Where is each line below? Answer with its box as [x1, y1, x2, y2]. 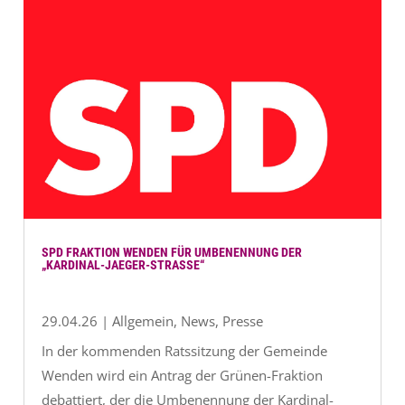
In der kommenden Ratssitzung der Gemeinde [42, 341, 328, 360]
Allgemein [112, 311, 174, 330]
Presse [222, 311, 264, 330]
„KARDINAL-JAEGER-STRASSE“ [42, 257, 201, 272]
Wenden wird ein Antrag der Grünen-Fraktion [42, 365, 324, 384]
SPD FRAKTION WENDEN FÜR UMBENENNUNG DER [42, 244, 303, 259]
